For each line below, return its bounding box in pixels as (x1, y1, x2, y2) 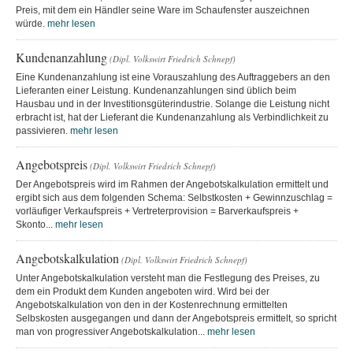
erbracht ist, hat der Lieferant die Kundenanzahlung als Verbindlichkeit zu (16, 111, 329, 123)
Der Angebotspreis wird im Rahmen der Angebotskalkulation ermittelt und (16, 178, 329, 190)
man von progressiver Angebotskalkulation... (16, 325, 207, 337)
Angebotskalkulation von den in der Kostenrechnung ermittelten (16, 299, 288, 310)
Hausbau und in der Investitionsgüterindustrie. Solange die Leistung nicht (16, 98, 329, 110)
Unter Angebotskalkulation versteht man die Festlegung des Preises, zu (16, 272, 320, 284)
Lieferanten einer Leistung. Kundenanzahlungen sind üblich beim (16, 84, 296, 96)
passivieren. (16, 124, 70, 136)
